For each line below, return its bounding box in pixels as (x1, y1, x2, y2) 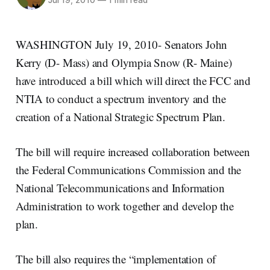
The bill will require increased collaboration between (15, 143, 250, 159)
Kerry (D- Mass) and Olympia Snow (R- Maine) (15, 54, 232, 70)
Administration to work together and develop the (15, 198, 234, 213)
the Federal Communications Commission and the (15, 162, 242, 177)
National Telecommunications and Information (15, 180, 225, 195)
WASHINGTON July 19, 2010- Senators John (15, 36, 228, 52)
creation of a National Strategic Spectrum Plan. (15, 108, 225, 124)
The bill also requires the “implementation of (15, 251, 216, 266)
